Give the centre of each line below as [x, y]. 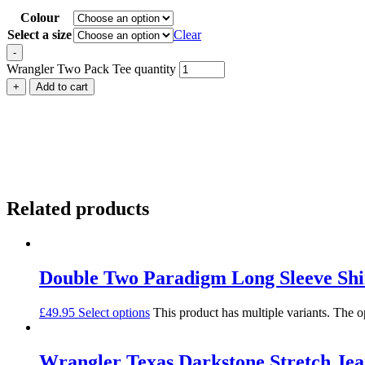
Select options [114, 312]
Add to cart [62, 87]
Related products [78, 209]
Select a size [40, 35]
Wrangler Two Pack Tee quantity [91, 69]
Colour [40, 18]
